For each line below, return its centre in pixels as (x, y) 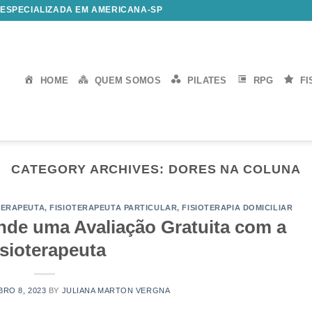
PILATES (207, 80)
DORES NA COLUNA (234, 169)
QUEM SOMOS (128, 80)
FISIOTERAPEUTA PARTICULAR (114, 208)
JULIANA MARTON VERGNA (116, 290)
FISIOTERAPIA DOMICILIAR (237, 208)
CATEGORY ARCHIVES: (90, 169)
